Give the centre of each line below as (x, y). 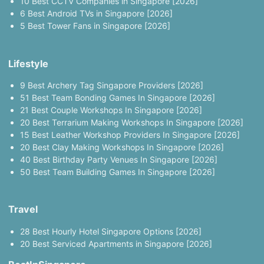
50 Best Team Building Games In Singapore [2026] (117, 171)
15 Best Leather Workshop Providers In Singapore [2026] (130, 134)
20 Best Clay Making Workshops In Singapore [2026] (122, 147)
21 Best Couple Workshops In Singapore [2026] (111, 110)
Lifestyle (28, 63)
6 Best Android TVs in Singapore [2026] (96, 14)
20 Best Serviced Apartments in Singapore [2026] (116, 243)
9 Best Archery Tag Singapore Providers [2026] (111, 85)
